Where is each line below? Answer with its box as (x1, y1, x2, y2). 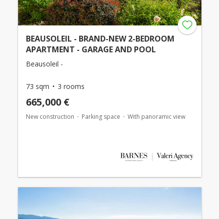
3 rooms (57, 82, 85, 91)
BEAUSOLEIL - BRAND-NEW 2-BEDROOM (25, 33, 175, 44)
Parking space (81, 112, 120, 121)
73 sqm (25, 82, 49, 91)
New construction (25, 112, 74, 121)
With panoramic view (127, 112, 185, 121)
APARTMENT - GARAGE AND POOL (25, 44, 156, 55)
